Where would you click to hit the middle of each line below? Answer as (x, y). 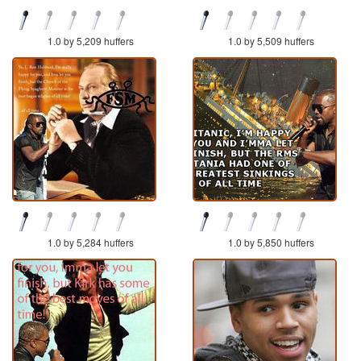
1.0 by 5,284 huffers (90, 242)
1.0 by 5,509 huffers (271, 41)
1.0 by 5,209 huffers (90, 41)
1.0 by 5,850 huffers (271, 242)
